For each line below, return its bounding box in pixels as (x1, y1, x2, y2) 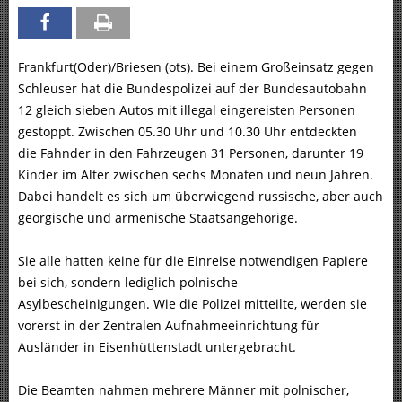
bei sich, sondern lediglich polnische (18, 274, 238, 292)
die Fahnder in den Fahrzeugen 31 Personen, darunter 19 (18, 144, 363, 162)
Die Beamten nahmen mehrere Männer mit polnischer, (18, 381, 349, 399)
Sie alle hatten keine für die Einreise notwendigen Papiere (18, 252, 368, 270)
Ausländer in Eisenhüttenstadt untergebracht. (18, 338, 300, 356)
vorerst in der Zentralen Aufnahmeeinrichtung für (18, 317, 319, 335)
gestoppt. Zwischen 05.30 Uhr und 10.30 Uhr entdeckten (18, 123, 357, 141)
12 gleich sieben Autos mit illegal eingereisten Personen (18, 101, 355, 119)
